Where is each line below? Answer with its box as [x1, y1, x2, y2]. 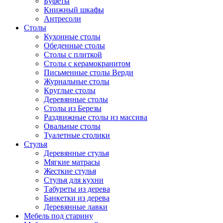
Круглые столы [44, 86, 96, 95]
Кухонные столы [44, 32, 101, 41]
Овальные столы [44, 121, 101, 130]
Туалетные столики [44, 130, 110, 139]
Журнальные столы [44, 77, 110, 86]
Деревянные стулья [44, 148, 109, 157]
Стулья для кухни [44, 175, 104, 184]
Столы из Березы [44, 104, 102, 112]
